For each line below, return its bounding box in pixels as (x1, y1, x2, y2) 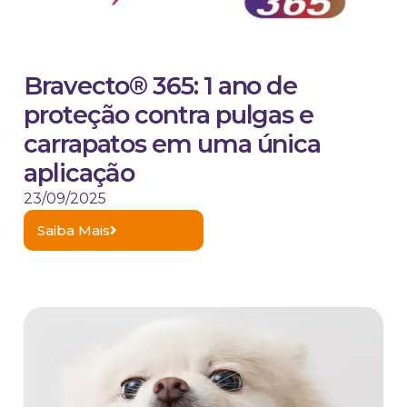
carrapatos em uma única (24, 129, 322, 160)
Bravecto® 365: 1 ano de (24, 71, 298, 102)
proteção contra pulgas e (24, 100, 314, 131)
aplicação (24, 158, 135, 189)
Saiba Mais (37, 222, 110, 240)
